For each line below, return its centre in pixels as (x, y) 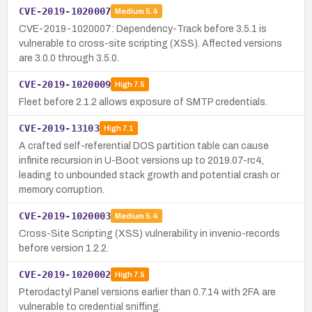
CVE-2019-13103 (59, 128)
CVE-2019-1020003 (65, 216)
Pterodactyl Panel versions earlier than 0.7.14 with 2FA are (147, 292)
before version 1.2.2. (64, 248)
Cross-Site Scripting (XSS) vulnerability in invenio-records (149, 233)
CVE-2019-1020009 (65, 84)
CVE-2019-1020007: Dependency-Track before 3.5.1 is (143, 29)
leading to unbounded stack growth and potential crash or (149, 175)
